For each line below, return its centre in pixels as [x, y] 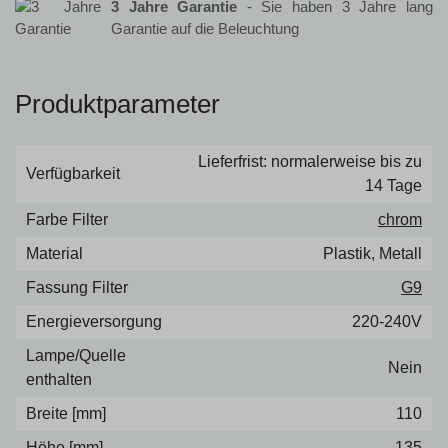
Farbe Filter [67, 219]
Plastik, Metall [372, 253]
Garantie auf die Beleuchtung [204, 28]
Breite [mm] [66, 413]
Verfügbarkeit [73, 173]
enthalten [59, 379]
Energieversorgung [94, 321]
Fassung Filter [77, 287]
